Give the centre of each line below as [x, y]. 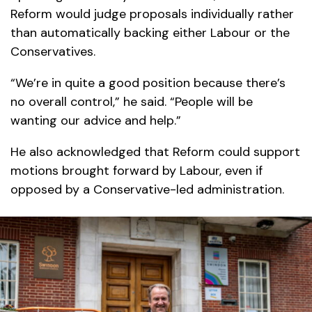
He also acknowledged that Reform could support [155, 152]
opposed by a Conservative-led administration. [147, 190]
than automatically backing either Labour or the [150, 33]
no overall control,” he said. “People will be [132, 102]
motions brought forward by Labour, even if [136, 171]
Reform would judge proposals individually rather [152, 14]
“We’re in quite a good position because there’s [148, 83]
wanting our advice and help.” [96, 121]
